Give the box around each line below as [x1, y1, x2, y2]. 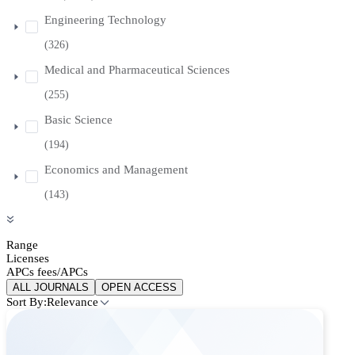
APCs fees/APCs [6, 265, 88, 279]
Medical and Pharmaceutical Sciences [44, 63, 230, 77]
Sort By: [6, 296, 47, 309]
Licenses [6, 252, 49, 265]
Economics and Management [44, 163, 188, 177]
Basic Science [44, 113, 113, 127]
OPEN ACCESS [101, 281, 177, 294]
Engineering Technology [44, 13, 166, 27]
